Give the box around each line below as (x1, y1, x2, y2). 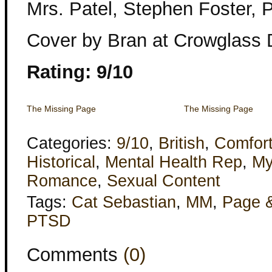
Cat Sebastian (72, 193, 176, 211)
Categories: (27, 134, 117, 152)
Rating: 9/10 (27, 61, 133, 83)
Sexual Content (107, 172, 220, 190)
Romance (27, 172, 97, 190)
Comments (27, 244, 123, 265)
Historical (27, 153, 95, 171)
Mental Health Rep (105, 153, 242, 171)
